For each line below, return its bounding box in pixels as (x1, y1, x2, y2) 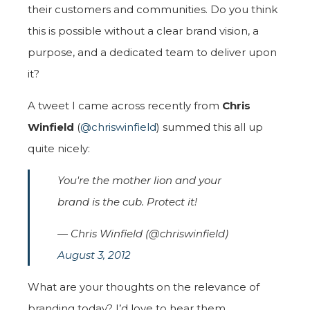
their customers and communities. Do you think (28, 2, 277, 16)
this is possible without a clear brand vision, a (28, 24, 259, 37)
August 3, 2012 (57, 248, 131, 262)
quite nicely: (28, 141, 93, 155)
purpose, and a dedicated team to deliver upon (28, 45, 277, 59)
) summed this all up (156, 120, 263, 134)
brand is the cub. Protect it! (57, 194, 197, 208)
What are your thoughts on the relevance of (28, 280, 259, 293)
